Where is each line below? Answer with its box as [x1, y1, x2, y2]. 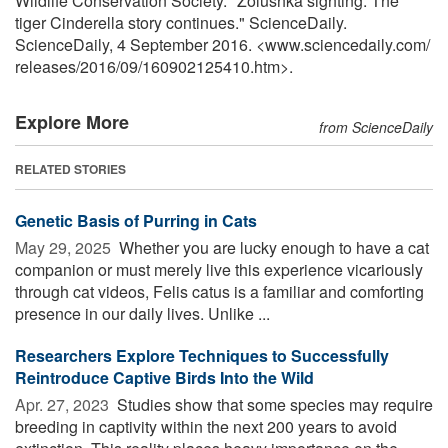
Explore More [15, 108, 129, 135]
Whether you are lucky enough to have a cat [115, 235, 429, 259]
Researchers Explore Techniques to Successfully [15, 343, 389, 367]
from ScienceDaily [319, 116, 433, 137]
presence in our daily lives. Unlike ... [15, 301, 270, 325]
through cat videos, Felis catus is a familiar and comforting [15, 279, 424, 303]
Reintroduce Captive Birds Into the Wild [15, 365, 314, 389]
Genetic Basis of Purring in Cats [15, 208, 257, 232]
